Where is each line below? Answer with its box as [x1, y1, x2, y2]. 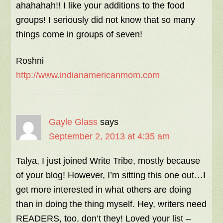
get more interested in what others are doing [16, 185, 192, 195]
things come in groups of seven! [16, 29, 143, 39]
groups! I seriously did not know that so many [16, 15, 196, 25]
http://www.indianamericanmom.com [16, 70, 160, 80]
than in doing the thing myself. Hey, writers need [16, 199, 207, 209]
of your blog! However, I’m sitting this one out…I [16, 170, 206, 180]
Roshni [16, 56, 44, 66]
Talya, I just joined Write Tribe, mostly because [16, 156, 201, 166]
